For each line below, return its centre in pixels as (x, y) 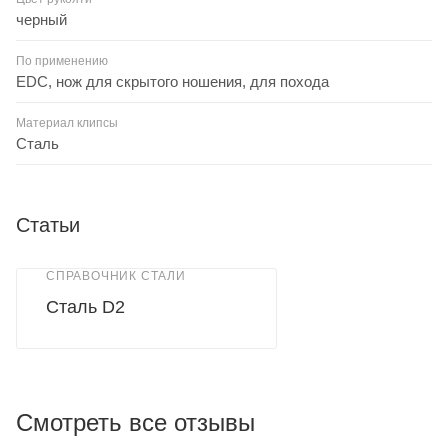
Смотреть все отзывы (135, 422)
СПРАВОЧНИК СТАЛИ (116, 275)
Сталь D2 (85, 306)
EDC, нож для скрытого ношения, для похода (172, 81)
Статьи (48, 224)
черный (41, 19)
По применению (62, 60)
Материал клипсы (67, 122)
